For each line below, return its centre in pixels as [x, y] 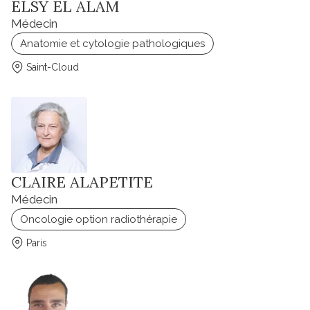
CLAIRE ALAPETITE [82, 182]
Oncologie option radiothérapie [99, 220]
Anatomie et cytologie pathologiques [112, 44]
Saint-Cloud [53, 67]
